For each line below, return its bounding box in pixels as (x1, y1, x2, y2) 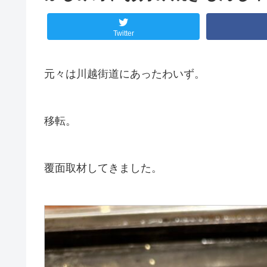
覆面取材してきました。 (44, 162, 162, 174)
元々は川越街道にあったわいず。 (44, 68, 205, 80)
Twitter (113, 29, 134, 38)
